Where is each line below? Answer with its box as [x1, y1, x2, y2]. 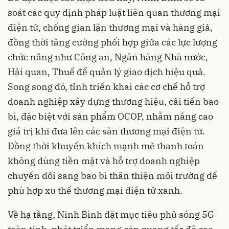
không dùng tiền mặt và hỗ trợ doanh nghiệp [8, 154, 200, 167]
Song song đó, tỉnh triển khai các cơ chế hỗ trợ [8, 80, 205, 93]
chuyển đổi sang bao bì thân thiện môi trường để [8, 169, 217, 181]
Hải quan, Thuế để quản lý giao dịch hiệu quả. [8, 65, 205, 78]
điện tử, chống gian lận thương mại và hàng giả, [8, 21, 213, 33]
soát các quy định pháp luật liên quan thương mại [8, 6, 220, 18]
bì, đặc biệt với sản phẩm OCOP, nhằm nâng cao [8, 110, 213, 122]
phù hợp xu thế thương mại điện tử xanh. [8, 184, 182, 196]
